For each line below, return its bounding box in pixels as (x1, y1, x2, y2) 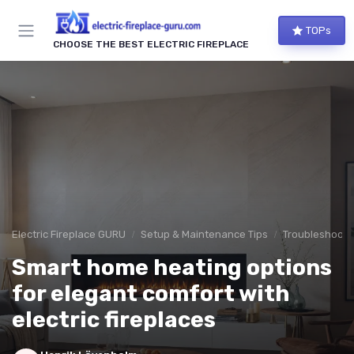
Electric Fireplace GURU (12, 228, 126, 241)
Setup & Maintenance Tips (141, 228, 268, 241)
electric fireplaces (12, 307, 216, 333)
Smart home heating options (12, 254, 332, 281)
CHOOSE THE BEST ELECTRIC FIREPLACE (53, 39, 249, 51)
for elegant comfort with (12, 281, 290, 307)
